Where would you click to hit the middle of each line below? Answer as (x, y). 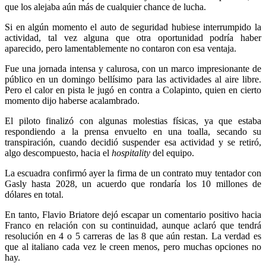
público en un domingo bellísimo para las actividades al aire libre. (133, 79)
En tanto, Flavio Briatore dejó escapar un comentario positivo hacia (133, 214)
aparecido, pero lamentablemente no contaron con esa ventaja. (121, 48)
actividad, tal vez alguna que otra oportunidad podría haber (133, 37)
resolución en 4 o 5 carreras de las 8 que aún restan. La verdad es (133, 236)
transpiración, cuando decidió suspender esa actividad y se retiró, (133, 142)
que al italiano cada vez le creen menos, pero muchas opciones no (133, 246)
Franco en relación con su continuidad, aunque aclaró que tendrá (133, 225)
